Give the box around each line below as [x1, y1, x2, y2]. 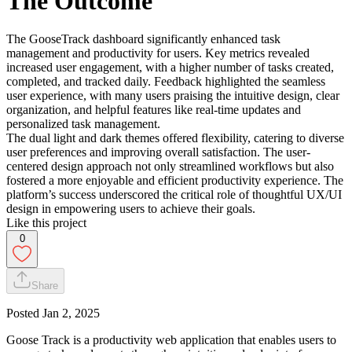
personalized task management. [6, 116, 160, 130]
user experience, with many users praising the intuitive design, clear [6, 88, 339, 102]
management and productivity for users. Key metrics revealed [6, 46, 310, 60]
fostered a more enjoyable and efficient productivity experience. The [6, 173, 343, 187]
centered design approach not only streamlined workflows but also [6, 159, 334, 173]
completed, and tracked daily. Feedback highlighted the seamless [6, 74, 325, 88]
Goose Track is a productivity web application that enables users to [6, 332, 336, 346]
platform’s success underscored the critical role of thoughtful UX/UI [6, 187, 342, 201]
